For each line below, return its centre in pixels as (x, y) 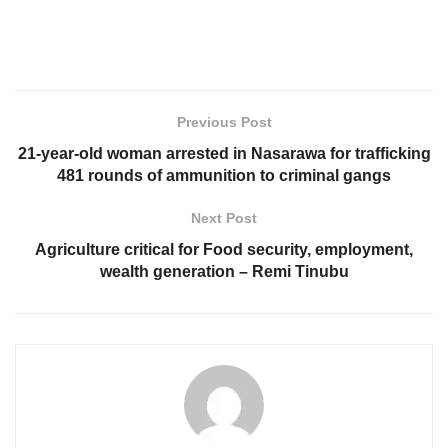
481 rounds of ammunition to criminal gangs (224, 175)
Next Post (224, 217)
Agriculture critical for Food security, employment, (224, 249)
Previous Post (224, 121)
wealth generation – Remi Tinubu (224, 271)
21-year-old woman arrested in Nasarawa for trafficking (224, 153)
